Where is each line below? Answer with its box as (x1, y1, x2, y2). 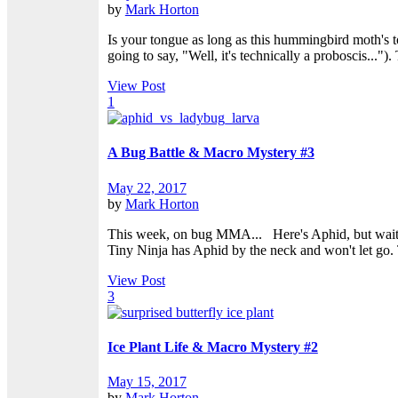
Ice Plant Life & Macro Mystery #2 (107, 338, 318, 354)
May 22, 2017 (107, 179, 187, 195)
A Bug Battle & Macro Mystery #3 (107, 145, 314, 161)
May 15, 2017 (107, 374, 187, 390)
